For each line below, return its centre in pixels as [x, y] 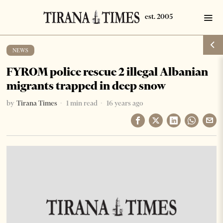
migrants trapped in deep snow [86, 86]
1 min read [81, 103]
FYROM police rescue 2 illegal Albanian [108, 72]
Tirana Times [37, 103]
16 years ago [124, 103]
